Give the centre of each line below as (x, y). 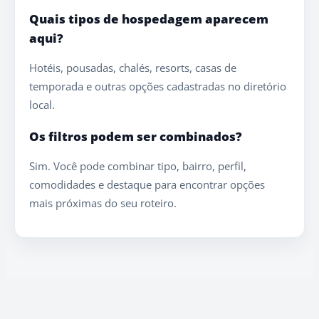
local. (42, 104)
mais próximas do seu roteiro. (103, 203)
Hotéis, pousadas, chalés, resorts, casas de (133, 67)
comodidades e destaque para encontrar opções (147, 184)
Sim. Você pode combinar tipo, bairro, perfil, (138, 166)
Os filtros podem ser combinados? (136, 136)
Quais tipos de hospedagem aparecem (149, 19)
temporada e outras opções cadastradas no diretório (158, 86)
